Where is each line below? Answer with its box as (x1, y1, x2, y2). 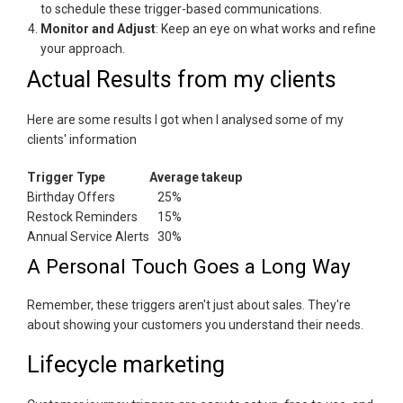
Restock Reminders (27, 209, 138, 224)
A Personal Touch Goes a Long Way (27, 254, 351, 278)
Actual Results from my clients (27, 66, 336, 93)
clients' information (27, 131, 137, 147)
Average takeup (149, 169, 242, 184)
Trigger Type (27, 169, 121, 184)
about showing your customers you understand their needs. (27, 317, 366, 332)
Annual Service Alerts (27, 228, 149, 244)
